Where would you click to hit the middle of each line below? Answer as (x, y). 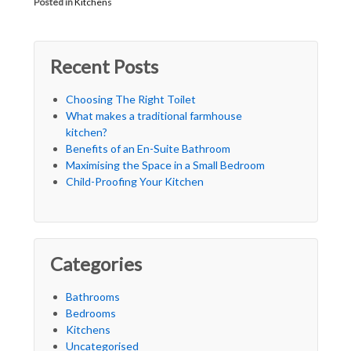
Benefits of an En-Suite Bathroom (148, 149)
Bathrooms (92, 297)
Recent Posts (104, 67)
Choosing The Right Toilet (130, 100)
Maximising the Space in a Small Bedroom (165, 165)
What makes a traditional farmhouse (154, 116)
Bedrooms (90, 313)
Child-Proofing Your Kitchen (134, 182)
